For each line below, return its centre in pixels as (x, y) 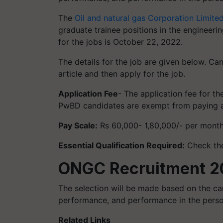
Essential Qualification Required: (121, 145)
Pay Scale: (78, 125)
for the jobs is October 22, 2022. (122, 42)
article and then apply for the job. (122, 74)
